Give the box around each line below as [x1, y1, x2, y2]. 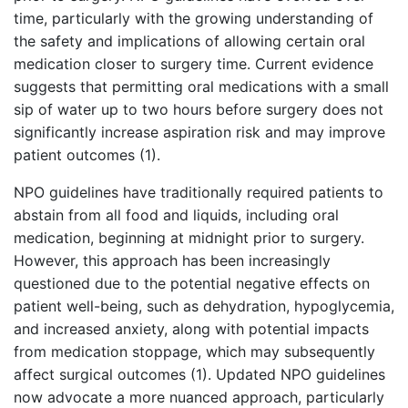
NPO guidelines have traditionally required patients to [14, 183, 383, 202]
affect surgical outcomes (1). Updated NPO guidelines [14, 365, 385, 384]
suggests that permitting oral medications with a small [14, 77, 389, 97]
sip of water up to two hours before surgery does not [14, 100, 383, 119]
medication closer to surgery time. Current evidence [14, 55, 373, 74]
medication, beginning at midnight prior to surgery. [14, 229, 364, 248]
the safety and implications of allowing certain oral [14, 32, 365, 51]
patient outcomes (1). [14, 146, 160, 165]
